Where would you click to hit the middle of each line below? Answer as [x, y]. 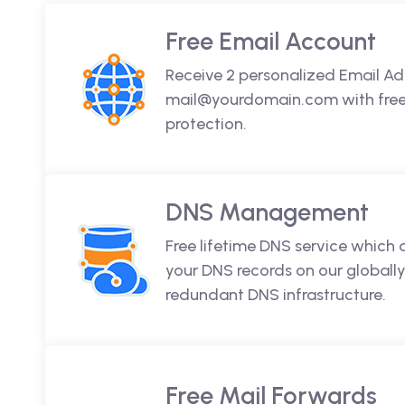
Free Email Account [271, 41]
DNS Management [267, 212]
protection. [206, 124]
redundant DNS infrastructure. [276, 295]
